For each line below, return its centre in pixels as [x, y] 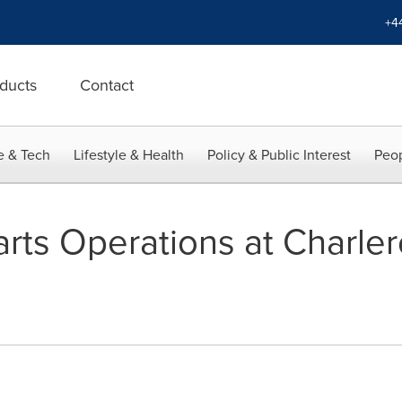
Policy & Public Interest [279, 154]
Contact [107, 85]
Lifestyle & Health [129, 154]
